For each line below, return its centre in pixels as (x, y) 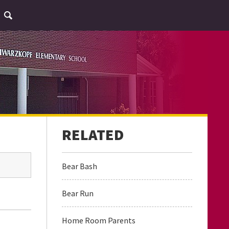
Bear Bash (79, 166)
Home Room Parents (99, 220)
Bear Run (78, 193)
